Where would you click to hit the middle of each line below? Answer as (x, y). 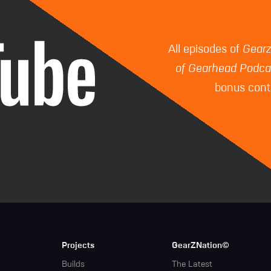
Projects (78, 246)
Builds (73, 265)
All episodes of (206, 50)
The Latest (192, 265)
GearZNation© (200, 246)
